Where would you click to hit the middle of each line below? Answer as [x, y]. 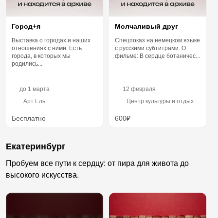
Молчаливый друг [146, 27]
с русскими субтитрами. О [150, 48]
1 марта [39, 89]
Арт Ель [34, 101]
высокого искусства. [42, 175]
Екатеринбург [36, 147]
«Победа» [141, 108]
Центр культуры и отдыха [162, 101]
